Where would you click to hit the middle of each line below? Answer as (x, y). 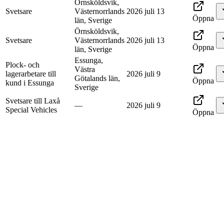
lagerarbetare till (31, 74)
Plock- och (22, 65)
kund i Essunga (30, 83)
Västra (85, 69)
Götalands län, (97, 78)
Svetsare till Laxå (33, 101)
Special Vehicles (31, 110)
